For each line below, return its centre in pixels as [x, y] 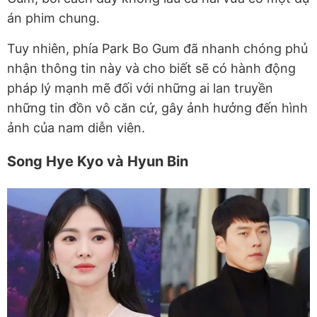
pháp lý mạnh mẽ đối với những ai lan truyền [140, 88]
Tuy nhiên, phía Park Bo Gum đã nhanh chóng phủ [157, 49]
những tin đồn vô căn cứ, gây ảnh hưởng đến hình [157, 108]
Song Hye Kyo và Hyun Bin [98, 162]
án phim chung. [53, 18]
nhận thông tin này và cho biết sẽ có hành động [151, 69]
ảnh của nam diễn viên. [76, 128]
